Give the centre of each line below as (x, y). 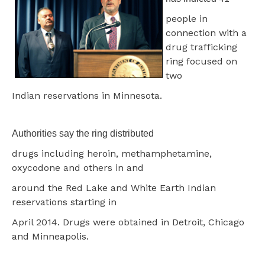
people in (187, 18)
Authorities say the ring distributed (83, 133)
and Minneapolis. (50, 236)
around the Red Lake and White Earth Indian (114, 188)
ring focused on (201, 61)
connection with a (206, 33)
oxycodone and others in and (78, 167)
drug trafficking (201, 47)
